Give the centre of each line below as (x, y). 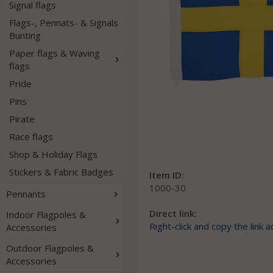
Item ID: (167, 175)
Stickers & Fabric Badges (61, 172)
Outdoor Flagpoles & (50, 248)
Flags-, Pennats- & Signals (64, 23)
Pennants (26, 194)
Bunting (25, 35)
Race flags (31, 136)
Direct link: (173, 213)
